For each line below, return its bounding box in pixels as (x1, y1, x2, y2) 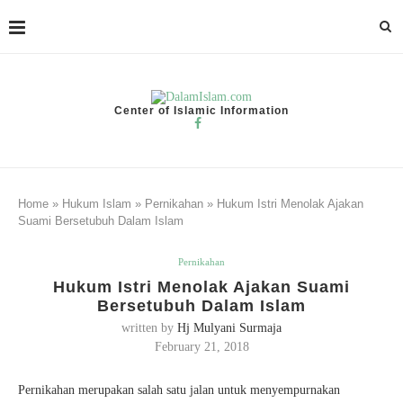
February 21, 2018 (154, 340, 249, 354)
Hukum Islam (62, 197, 131, 210)
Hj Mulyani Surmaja (177, 321, 282, 335)
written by (121, 321, 177, 335)
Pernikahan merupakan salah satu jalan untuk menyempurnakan (18, 383, 340, 397)
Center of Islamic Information (114, 104, 289, 117)
